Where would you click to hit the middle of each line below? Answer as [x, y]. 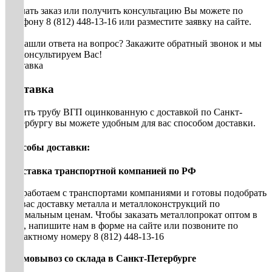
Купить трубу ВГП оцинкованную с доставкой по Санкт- [124, 112]
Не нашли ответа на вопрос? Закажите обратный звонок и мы [133, 43]
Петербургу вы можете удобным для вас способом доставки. [130, 123]
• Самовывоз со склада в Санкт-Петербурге [100, 258]
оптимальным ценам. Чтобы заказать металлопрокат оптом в [131, 214]
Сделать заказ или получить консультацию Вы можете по [124, 10]
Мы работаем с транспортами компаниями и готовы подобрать [136, 192]
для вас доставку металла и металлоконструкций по [112, 203]
